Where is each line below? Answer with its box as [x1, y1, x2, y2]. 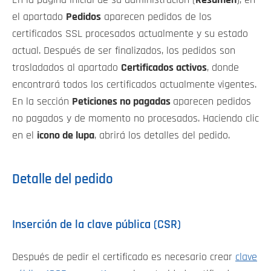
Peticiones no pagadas [72, 96, 173, 107]
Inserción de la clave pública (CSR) [12, 218, 181, 230]
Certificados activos [121, 62, 207, 73]
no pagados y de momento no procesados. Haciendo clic [12, 113, 259, 124]
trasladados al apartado [12, 62, 121, 73]
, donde [207, 62, 239, 73]
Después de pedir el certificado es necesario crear [12, 252, 235, 263]
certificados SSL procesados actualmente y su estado [12, 28, 248, 39]
